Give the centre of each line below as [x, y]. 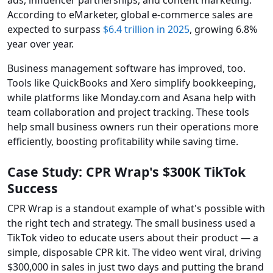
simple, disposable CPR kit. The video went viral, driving [134, 253]
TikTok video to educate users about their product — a [133, 238]
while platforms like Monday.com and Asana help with [132, 98]
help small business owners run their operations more [133, 127]
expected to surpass [55, 30]
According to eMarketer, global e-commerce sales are [130, 15]
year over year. [41, 44]
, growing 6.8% [223, 30]
